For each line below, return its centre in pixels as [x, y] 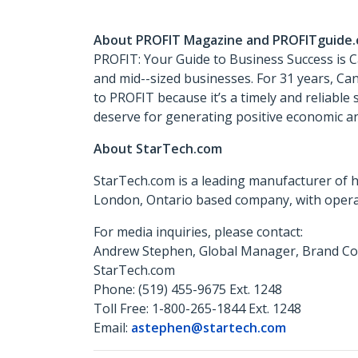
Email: [112, 328]
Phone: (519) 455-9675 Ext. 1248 [188, 289]
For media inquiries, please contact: [198, 232]
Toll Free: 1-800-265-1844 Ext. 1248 [197, 308]
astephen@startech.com [209, 328]
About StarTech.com [158, 149]
